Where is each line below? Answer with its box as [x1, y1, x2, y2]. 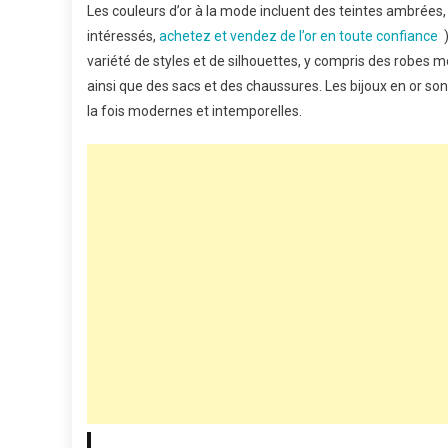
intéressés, [87, 28, 159, 44]
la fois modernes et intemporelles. [87, 103, 302, 119]
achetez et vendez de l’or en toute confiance [159, 28, 438, 44]
